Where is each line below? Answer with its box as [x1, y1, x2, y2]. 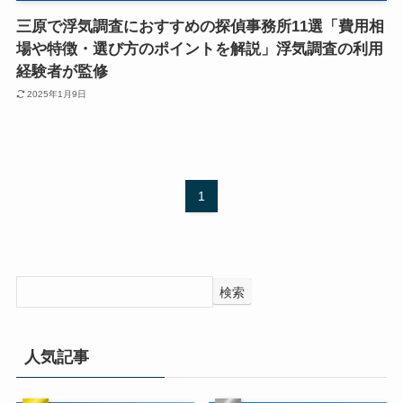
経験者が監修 [15, 63, 108, 81]
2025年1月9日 [27, 88, 87, 99]
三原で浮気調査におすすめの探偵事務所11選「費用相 [15, 18, 384, 36]
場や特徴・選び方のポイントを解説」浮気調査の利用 [15, 40, 383, 58]
